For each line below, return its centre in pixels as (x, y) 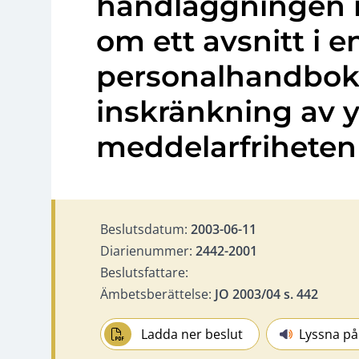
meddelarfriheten (226, 146)
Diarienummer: (148, 250)
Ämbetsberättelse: (157, 294)
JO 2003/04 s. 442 (266, 294)
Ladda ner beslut (192, 334)
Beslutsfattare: (144, 272)
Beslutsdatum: (145, 229)
